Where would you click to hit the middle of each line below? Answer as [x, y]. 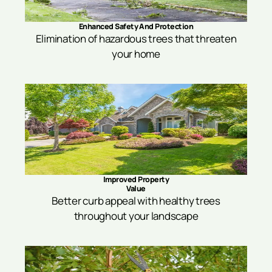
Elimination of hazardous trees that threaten [136, 38]
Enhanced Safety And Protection [136, 26]
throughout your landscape [136, 216]
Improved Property [136, 179]
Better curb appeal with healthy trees [136, 200]
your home [136, 53]
